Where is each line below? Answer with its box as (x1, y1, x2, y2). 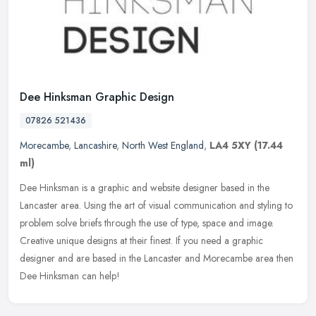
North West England (122, 138, 204, 152)
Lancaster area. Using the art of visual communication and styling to (20, 197, 293, 212)
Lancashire (74, 138, 116, 152)
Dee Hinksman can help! (20, 268, 120, 283)
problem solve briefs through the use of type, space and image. (20, 215, 274, 230)
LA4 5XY (209, 138, 251, 152)
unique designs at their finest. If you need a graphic (56, 233, 263, 248)
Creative (20, 233, 54, 248)
